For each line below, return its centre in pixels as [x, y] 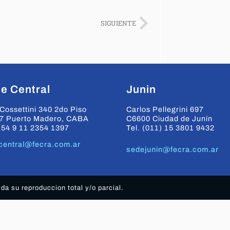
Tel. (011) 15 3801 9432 [170, 128]
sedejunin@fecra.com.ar [172, 150]
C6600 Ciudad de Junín [169, 119]
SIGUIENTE [118, 23]
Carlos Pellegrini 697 [165, 110]
